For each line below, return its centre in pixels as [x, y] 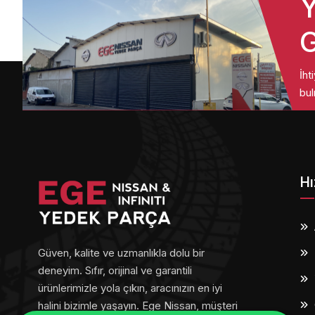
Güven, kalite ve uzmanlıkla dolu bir [121, 252]
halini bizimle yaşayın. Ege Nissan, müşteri [138, 305]
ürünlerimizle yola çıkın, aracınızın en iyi [130, 288]
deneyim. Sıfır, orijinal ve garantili [115, 270]
